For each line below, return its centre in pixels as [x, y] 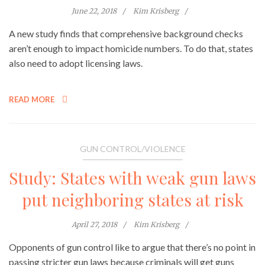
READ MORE [33, 100]
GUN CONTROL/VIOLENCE [132, 149]
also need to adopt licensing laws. [76, 63]
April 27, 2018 [94, 225]
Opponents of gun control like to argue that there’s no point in [132, 247]
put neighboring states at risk [132, 200]
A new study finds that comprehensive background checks [126, 34]
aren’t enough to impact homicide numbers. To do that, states [131, 49]
